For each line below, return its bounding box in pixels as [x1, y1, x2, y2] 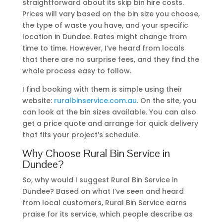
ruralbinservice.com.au [54, 95, 137, 106]
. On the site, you [136, 95, 196, 106]
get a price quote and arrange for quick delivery [22, 118, 198, 128]
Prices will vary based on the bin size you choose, [22, 8, 200, 19]
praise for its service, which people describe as [22, 209, 193, 219]
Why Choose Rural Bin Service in [22, 146, 170, 160]
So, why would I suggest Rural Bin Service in [22, 174, 178, 185]
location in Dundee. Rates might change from [22, 31, 187, 42]
